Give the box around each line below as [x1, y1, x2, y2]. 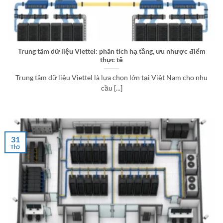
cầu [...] [101, 84, 122, 92]
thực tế [100, 56, 123, 64]
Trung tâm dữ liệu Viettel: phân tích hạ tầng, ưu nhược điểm [17, 47, 206, 56]
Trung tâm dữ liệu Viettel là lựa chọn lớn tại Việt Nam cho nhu [15, 74, 208, 82]
